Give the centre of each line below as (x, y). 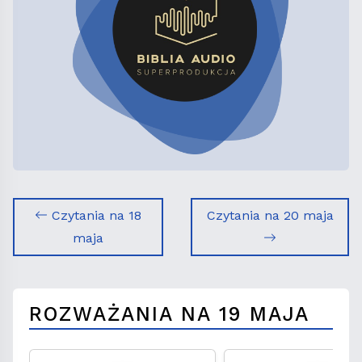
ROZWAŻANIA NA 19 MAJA (169, 314)
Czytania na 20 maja (270, 216)
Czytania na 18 (95, 216)
